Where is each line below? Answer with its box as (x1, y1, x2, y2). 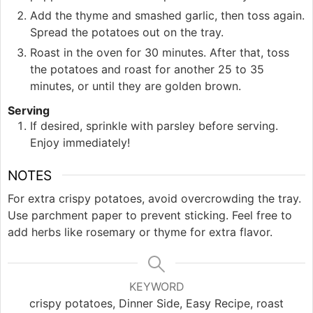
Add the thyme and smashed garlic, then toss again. (30, 8, 305, 22)
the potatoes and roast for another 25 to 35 (30, 61, 264, 76)
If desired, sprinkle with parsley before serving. (30, 118, 278, 133)
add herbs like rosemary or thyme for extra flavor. (8, 225, 272, 240)
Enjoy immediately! (30, 135, 130, 150)
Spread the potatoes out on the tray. (30, 24, 224, 39)
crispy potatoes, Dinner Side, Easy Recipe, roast (29, 296, 284, 311)
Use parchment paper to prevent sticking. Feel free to (8, 208, 292, 223)
